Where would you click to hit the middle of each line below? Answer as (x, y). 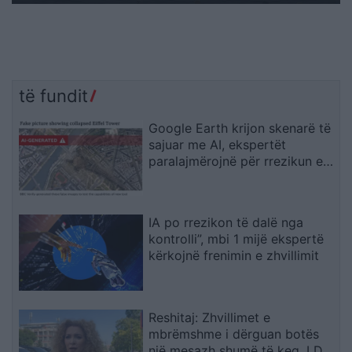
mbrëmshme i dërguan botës (234, 334)
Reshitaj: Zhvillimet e (210, 318)
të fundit (53, 95)
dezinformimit (190, 177)
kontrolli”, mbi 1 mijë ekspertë (236, 239)
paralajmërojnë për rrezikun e (236, 161)
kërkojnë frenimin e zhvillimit (234, 256)
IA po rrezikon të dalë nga (226, 223)
